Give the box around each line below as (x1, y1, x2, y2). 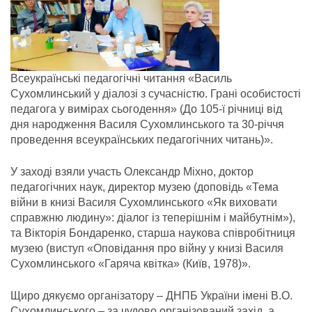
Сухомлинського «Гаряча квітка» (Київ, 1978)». (10, 258, 251, 270)
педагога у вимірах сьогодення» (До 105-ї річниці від (10, 103, 282, 116)
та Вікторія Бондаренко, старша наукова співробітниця (10, 227, 295, 240)
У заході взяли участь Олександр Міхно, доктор (10, 166, 253, 178)
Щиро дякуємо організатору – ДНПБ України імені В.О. (10, 290, 292, 302)
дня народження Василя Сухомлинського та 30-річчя (10, 118, 284, 131)
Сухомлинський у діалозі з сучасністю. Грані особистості (10, 88, 301, 100)
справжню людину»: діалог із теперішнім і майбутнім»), (10, 212, 295, 224)
